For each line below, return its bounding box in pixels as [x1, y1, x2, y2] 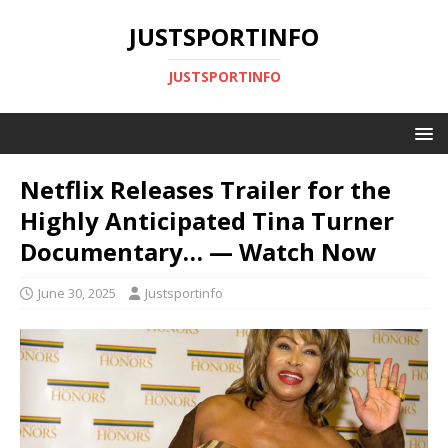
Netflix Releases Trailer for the [20, 173, 391, 206]
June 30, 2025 [38, 284, 116, 302]
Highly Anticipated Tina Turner [20, 204, 394, 237]
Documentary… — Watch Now [20, 235, 377, 268]
